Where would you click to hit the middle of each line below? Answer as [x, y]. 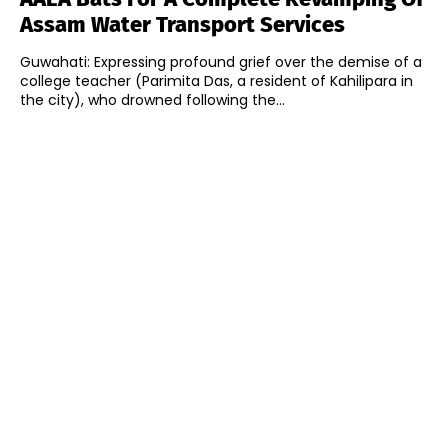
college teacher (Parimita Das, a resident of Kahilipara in [216, 80]
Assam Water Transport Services [182, 24]
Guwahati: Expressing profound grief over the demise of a [221, 61]
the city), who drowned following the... [152, 99]
